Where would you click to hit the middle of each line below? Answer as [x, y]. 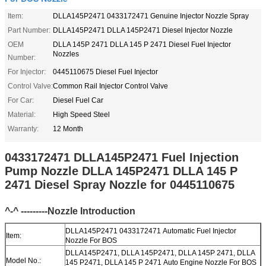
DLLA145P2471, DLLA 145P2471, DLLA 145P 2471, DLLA [160, 253]
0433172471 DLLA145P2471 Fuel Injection [122, 157]
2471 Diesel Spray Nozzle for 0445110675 [120, 184]
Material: [22, 114]
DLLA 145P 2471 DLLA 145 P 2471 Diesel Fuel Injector [142, 44]
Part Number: [29, 30]
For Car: [21, 100]
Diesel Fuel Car [78, 100]
